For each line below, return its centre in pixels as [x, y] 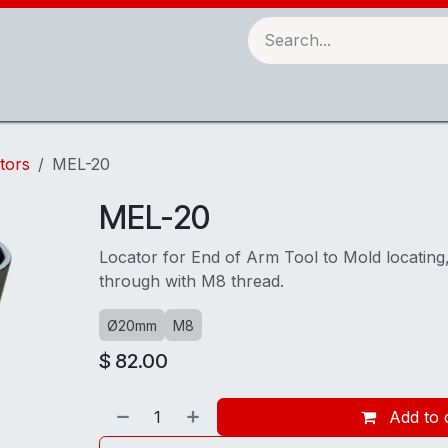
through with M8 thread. [191, 281]
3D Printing [223, 96]
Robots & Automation [77, 96]
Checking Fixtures [361, 96]
